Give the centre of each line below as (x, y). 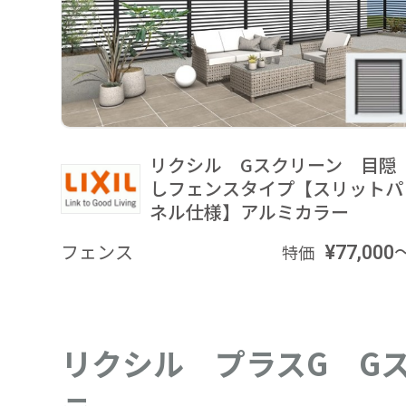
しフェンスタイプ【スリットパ (276, 188)
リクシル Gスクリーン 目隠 (273, 165)
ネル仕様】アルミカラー (249, 212)
